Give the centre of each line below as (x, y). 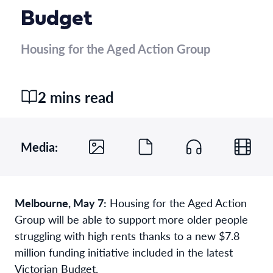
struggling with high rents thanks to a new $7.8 (127, 235)
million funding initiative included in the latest (124, 252)
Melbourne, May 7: (61, 202)
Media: (39, 147)
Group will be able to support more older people (131, 219)
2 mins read (76, 97)
